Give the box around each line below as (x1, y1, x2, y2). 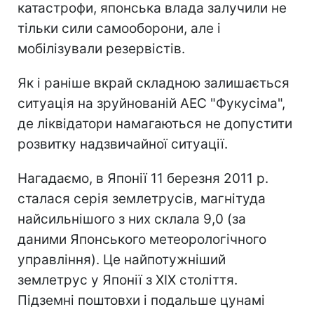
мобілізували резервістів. (18, 40, 185, 57)
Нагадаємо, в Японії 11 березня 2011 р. (18, 170, 268, 186)
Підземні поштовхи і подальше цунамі (18, 292, 265, 308)
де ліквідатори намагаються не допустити (18, 115, 292, 132)
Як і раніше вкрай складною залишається (18, 74, 289, 91)
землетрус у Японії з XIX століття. (18, 271, 238, 288)
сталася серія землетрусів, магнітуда (18, 190, 266, 207)
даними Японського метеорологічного (18, 231, 266, 247)
